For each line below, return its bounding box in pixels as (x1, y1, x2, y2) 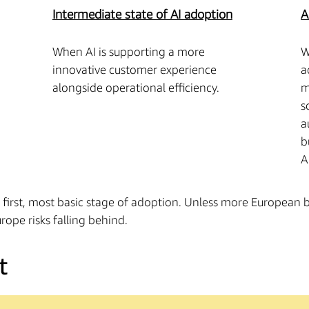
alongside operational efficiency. (52, 81, 222, 95)
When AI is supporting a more (52, 45, 205, 59)
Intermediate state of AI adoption (52, 6, 232, 22)
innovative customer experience (52, 63, 217, 77)
